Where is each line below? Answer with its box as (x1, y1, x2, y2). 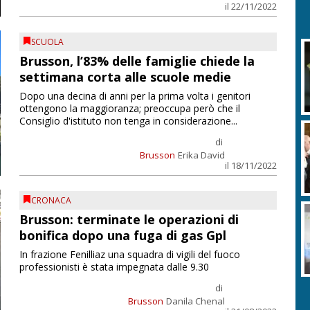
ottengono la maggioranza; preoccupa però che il (19, 101, 240, 115)
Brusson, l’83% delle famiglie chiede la (19, 52, 255, 69)
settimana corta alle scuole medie (19, 68, 231, 85)
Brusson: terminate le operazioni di (19, 211, 239, 228)
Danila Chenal (165, 295, 225, 307)
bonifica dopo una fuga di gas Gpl (19, 227, 226, 244)
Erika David (177, 148, 225, 161)
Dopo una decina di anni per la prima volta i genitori (19, 89, 250, 102)
